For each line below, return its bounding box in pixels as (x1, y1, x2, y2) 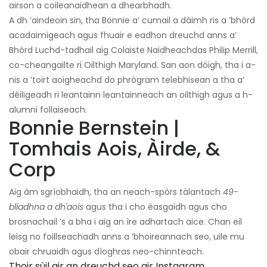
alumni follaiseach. (9, 104, 87, 116)
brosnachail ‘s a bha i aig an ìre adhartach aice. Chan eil (9, 216, 242, 228)
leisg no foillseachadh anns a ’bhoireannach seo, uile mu (9, 231, 244, 243)
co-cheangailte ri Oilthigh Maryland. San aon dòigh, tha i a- (9, 59, 256, 72)
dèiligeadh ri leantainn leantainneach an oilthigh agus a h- (9, 89, 253, 101)
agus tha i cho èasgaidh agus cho (83, 201, 227, 213)
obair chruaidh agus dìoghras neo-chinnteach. (9, 246, 204, 258)
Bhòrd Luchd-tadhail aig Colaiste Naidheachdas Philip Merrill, (9, 44, 258, 57)
